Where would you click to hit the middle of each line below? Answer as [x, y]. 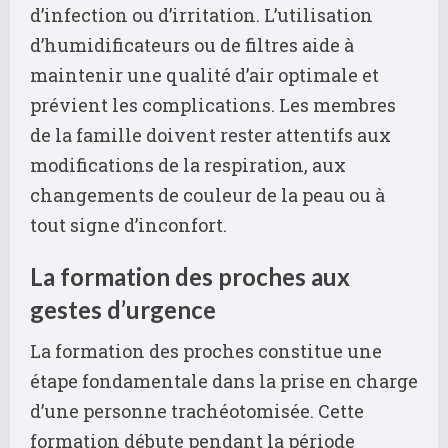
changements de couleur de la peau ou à [207, 194]
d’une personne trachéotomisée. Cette [197, 410]
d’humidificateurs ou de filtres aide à [192, 44]
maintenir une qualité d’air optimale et [204, 74]
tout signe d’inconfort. [128, 224]
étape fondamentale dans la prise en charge [224, 380]
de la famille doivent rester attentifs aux [210, 134]
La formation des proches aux [190, 276]
